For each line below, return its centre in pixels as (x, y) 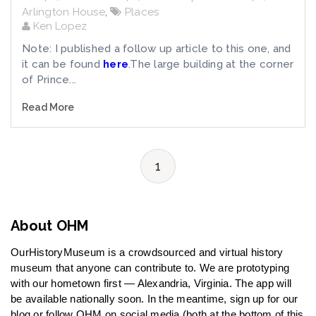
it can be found (62, 64)
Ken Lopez (59, 26)
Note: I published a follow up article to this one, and (157, 49)
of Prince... (49, 80)
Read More (48, 107)
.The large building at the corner (211, 64)
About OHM (50, 226)
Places (142, 12)
